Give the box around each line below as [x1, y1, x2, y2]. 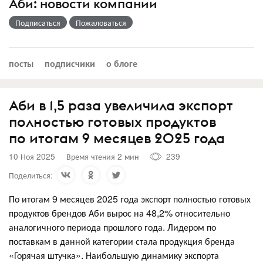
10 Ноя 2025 [9, 150, 55, 163]
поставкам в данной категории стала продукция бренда [9, 234, 235, 248]
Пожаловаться [76, 16, 126, 28]
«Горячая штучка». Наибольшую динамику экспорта [9, 248, 219, 262]
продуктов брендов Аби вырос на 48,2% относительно [9, 205, 230, 220]
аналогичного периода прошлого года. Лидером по [9, 220, 216, 234]
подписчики [45, 56, 95, 70]
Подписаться [15, 16, 60, 28]
